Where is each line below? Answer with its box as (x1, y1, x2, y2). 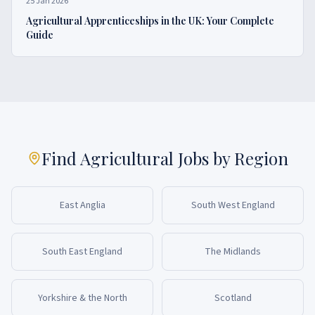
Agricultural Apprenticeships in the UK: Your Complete (26, 14, 274, 27)
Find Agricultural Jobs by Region (41, 147, 288, 169)
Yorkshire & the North (37, 291, 127, 305)
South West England (191, 198, 275, 212)
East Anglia (59, 198, 105, 212)
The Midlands (205, 245, 261, 259)
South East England (42, 245, 122, 259)
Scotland (214, 291, 252, 305)
